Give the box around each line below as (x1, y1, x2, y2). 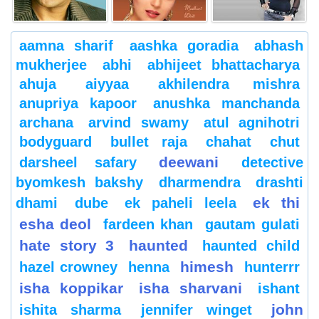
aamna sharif (19, 38, 114, 54)
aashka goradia (129, 38, 239, 54)
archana (19, 115, 73, 131)
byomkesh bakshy (16, 174, 144, 191)
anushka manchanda (153, 95, 300, 112)
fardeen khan (103, 216, 194, 233)
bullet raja (110, 134, 187, 150)
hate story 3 (19, 237, 115, 254)
